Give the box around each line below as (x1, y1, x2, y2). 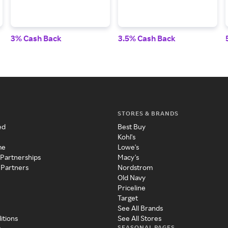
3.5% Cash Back (118, 33, 176, 43)
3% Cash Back (11, 33, 62, 43)
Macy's (117, 153, 139, 161)
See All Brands (117, 204, 163, 212)
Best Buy (117, 122, 146, 131)
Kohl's (117, 132, 135, 141)
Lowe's (117, 142, 139, 151)
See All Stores (117, 214, 161, 222)
